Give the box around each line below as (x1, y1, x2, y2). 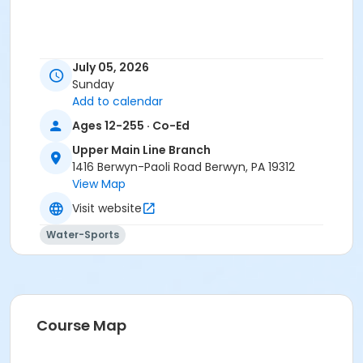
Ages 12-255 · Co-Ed (72, 117, 190, 134)
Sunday (72, 76, 114, 93)
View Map (72, 176, 126, 193)
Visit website (72, 199, 142, 216)
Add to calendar (72, 93, 163, 110)
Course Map (36, 315, 126, 336)
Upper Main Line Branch (72, 142, 211, 159)
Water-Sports (46, 228, 119, 242)
